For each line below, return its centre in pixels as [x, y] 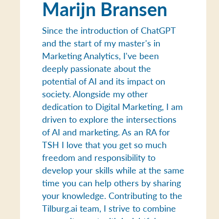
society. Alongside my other [95, 93]
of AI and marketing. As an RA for [106, 131]
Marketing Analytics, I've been [101, 55]
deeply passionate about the [97, 68]
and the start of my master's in [101, 43]
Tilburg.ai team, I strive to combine [109, 208]
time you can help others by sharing [112, 182]
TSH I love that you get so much [105, 144]
